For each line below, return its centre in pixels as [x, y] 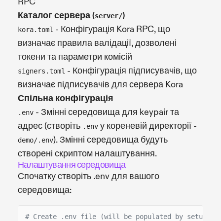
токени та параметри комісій [75, 57]
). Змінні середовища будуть [110, 140]
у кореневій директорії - [147, 126]
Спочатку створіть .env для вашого [89, 176]
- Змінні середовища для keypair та [106, 112]
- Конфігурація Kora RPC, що [112, 29]
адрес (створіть [50, 126]
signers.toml [41, 71]
